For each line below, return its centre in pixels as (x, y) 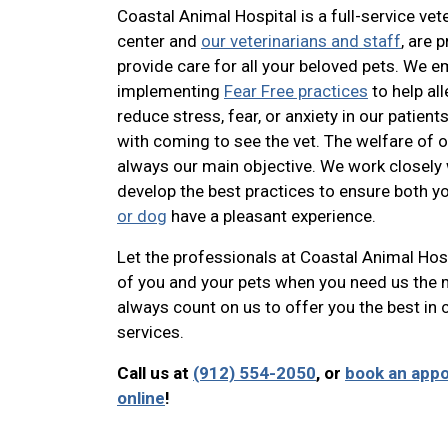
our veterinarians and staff (301, 41)
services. (150, 332)
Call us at (155, 373)
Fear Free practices (296, 91)
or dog (142, 216)
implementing (170, 91)
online (141, 398)
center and (159, 41)
